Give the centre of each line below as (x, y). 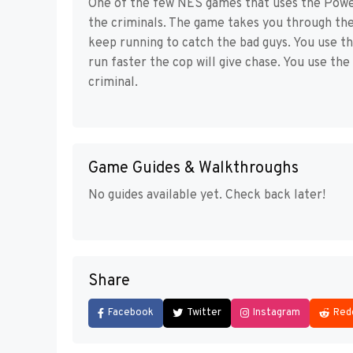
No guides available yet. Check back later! (207, 196)
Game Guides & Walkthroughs (193, 169)
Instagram (277, 313)
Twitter (204, 313)
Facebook (131, 313)
